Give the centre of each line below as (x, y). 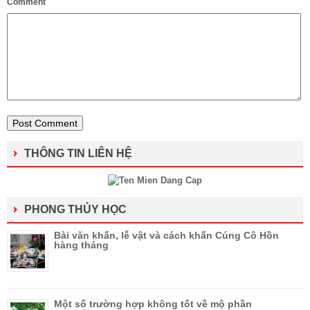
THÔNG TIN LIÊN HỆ (78, 154)
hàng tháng (81, 245)
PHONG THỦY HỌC (75, 210)
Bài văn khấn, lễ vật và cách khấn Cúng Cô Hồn (166, 236)
